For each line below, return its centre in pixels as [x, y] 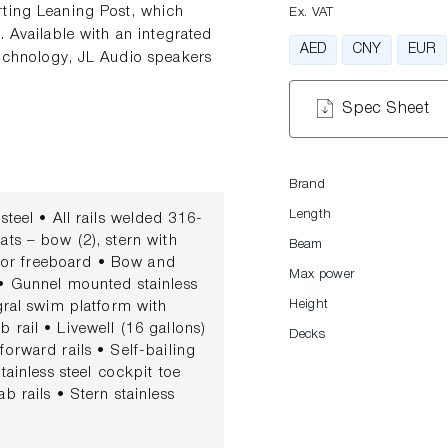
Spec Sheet [386, 108]
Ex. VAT [311, 12]
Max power [322, 274]
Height [309, 304]
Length [310, 214]
